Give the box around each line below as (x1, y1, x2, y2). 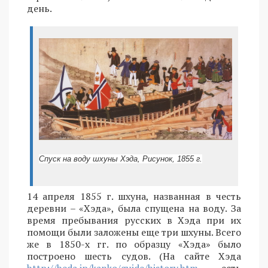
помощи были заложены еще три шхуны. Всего (27, 225, 241, 239)
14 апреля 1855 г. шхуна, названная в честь (27, 189, 241, 203)
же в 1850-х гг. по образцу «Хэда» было (27, 237, 241, 251)
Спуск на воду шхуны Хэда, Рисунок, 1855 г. (39, 154, 202, 163)
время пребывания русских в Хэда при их (27, 213, 241, 227)
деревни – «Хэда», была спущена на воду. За (27, 201, 241, 215)
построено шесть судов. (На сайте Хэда (27, 249, 241, 263)
